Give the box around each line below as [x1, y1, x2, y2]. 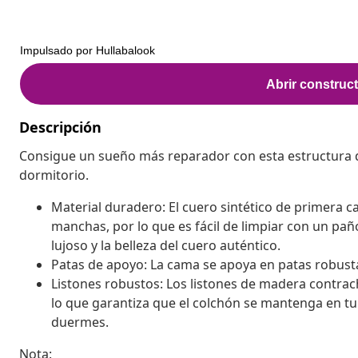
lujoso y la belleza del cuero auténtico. [51, 236, 280, 254]
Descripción [19, 117, 101, 137]
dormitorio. [19, 165, 89, 184]
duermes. [51, 312, 109, 331]
